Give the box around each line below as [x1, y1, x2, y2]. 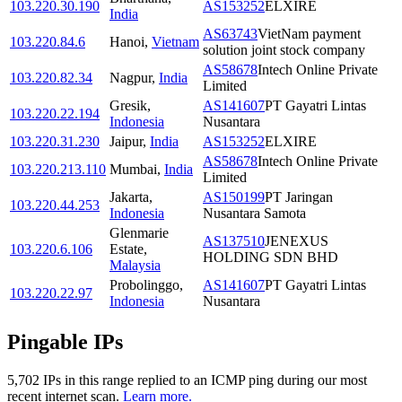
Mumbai [109, 162, 157, 178]
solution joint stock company [203, 42, 365, 58]
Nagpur [109, 70, 152, 86]
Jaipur [109, 134, 143, 150]
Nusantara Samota [203, 205, 306, 222]
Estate [109, 241, 144, 258]
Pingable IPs [7, 330, 123, 354]
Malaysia [109, 258, 161, 274]
